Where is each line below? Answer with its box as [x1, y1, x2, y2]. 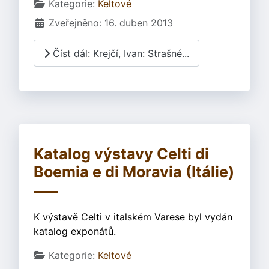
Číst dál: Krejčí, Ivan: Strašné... [50, 47, 189, 59]
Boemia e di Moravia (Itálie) [34, 163, 234, 181]
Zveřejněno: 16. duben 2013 [49, 17, 173, 29]
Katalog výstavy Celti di [34, 145, 209, 163]
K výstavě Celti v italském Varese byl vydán [34, 211, 232, 223]
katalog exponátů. [34, 225, 116, 238]
